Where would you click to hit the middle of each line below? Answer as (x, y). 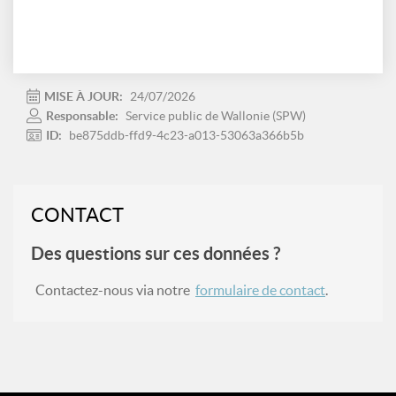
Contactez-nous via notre (115, 290)
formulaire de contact (260, 290)
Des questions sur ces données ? (156, 253)
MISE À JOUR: (85, 96)
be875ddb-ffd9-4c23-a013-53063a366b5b (187, 135)
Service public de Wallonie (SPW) (216, 116)
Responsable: (84, 116)
